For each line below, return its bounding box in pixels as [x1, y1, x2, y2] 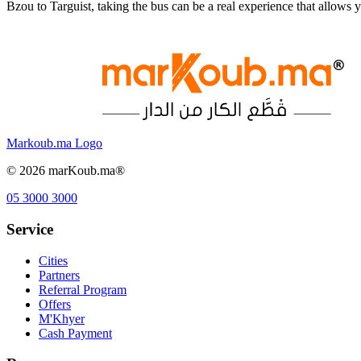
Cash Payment [39, 326, 112, 340]
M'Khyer [39, 311, 85, 326]
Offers [39, 297, 71, 311]
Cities [39, 253, 68, 268]
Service [6, 220, 53, 238]
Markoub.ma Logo [6, 136, 102, 151]
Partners [39, 268, 80, 282]
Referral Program [39, 282, 127, 297]
